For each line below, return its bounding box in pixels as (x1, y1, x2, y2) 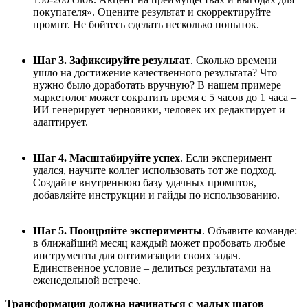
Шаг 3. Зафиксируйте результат (33, 54, 190, 66)
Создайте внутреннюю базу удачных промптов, (33, 177, 256, 188)
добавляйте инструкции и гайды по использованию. (33, 189, 283, 201)
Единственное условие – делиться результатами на (33, 262, 271, 274)
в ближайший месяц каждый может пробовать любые (33, 237, 285, 249)
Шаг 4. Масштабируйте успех (33, 152, 180, 164)
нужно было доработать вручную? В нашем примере (33, 79, 281, 91)
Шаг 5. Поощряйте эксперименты (33, 225, 202, 236)
